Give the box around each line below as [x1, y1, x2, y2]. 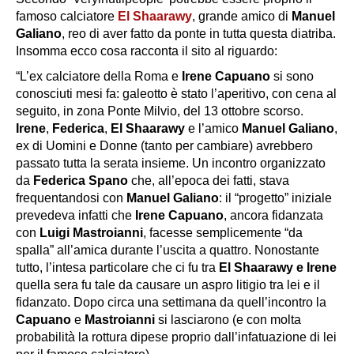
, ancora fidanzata [224, 208, 323, 222]
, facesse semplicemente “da [143, 225, 303, 239]
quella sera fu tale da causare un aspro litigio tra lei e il [16, 277, 320, 292]
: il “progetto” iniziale [219, 190, 332, 205]
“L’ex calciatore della [16, 69, 134, 83]
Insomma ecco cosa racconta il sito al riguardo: [16, 43, 277, 58]
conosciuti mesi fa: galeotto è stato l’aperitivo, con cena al [16, 86, 337, 100]
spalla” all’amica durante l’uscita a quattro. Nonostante [16, 243, 319, 257]
